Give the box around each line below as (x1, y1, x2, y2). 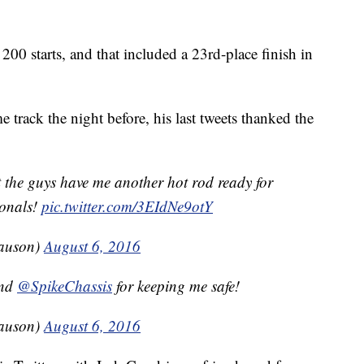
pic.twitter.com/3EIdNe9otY (41, 196, 213, 217)
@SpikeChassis (17, 275, 112, 297)
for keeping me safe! (112, 275, 240, 297)
